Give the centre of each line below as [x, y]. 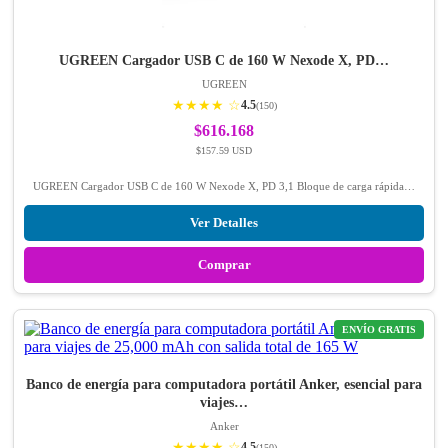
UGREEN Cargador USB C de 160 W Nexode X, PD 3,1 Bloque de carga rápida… [224, 186]
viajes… [224, 403]
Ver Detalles [224, 223]
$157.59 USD [224, 151]
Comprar [224, 265]
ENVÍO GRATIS [379, 330]
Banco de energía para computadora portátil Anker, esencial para [224, 385]
